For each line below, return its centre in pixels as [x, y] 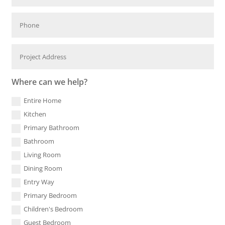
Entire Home [42, 101]
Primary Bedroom [50, 196]
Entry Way [39, 182]
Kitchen [35, 114]
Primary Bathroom [51, 128]
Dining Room [43, 168]
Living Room [42, 155]
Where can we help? [49, 82]
